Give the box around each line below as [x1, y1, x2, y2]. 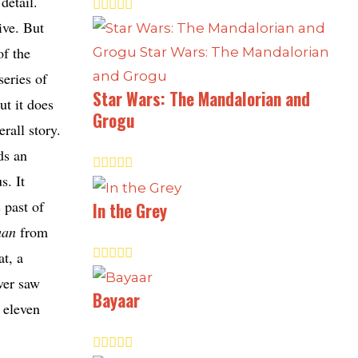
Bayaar [93, 288, 140, 313]
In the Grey [93, 197, 167, 223]
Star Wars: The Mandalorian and [93, 86, 310, 111]
